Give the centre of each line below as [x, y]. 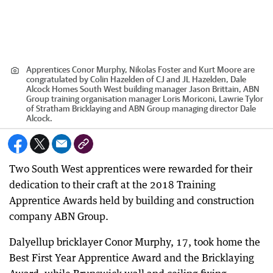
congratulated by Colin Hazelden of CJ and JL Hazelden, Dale [136, 79]
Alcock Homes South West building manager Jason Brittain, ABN [143, 89]
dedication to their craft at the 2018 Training [112, 184]
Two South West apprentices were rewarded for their [131, 168]
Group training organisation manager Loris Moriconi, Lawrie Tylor [145, 98]
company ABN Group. [59, 216]
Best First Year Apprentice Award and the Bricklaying [132, 257]
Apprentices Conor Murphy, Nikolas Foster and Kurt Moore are [140, 69]
